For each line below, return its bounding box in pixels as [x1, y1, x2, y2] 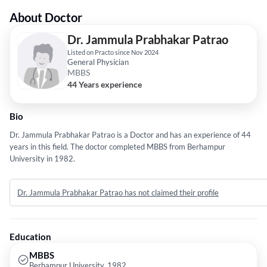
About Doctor [10, 10, 82, 25]
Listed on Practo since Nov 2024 [67, 48, 159, 57]
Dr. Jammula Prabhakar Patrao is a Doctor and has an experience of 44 [10, 130, 251, 140]
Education [10, 231, 51, 243]
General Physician [67, 57, 129, 67]
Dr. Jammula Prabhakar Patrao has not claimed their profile [17, 188, 219, 198]
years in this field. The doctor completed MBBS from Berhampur [10, 142, 225, 152]
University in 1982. [10, 154, 75, 164]
